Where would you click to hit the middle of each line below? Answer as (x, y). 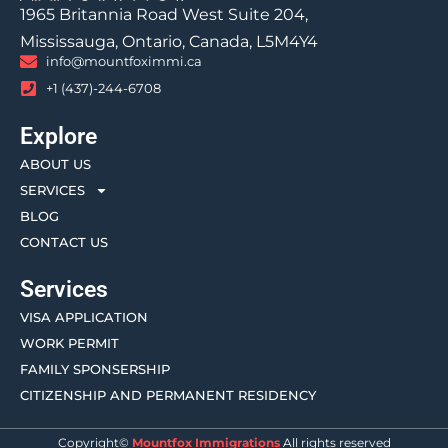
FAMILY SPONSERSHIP (95, 369)
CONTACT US (64, 242)
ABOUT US (55, 164)
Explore (58, 136)
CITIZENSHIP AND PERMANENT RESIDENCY (168, 395)
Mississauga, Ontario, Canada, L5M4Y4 (169, 41)
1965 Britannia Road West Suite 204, (164, 14)
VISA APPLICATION (84, 317)
